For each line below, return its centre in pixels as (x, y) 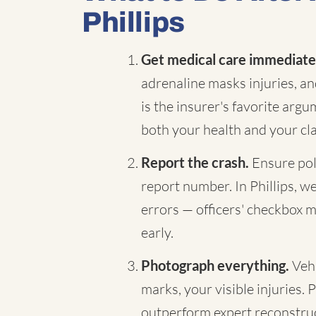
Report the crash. (195, 162)
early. (157, 232)
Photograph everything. (215, 265)
